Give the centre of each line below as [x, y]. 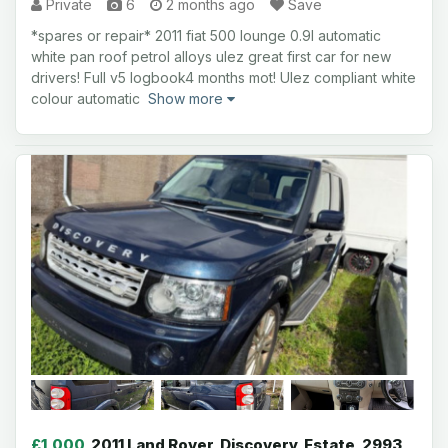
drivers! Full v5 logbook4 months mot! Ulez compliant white [223, 77]
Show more [187, 98]
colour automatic [89, 98]
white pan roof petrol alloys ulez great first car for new [211, 56]
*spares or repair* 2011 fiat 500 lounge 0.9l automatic [206, 35]
